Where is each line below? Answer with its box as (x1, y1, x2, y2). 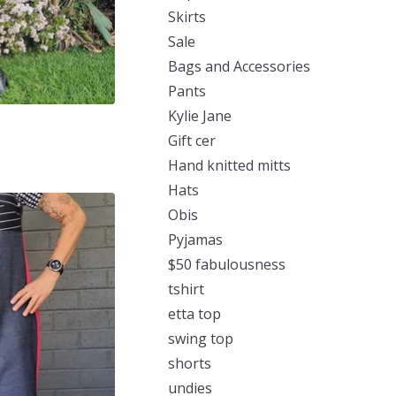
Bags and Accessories (168, 57, 310, 76)
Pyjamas (168, 230, 223, 249)
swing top (168, 329, 233, 348)
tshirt (168, 279, 204, 299)
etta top (168, 304, 221, 324)
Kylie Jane (168, 106, 232, 126)
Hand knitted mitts (168, 156, 291, 175)
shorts (168, 354, 211, 373)
